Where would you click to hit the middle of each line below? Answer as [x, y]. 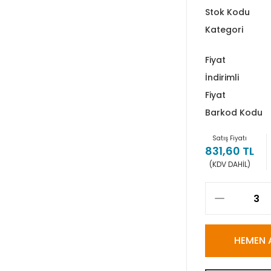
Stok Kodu [227, 12]
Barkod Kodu [234, 113]
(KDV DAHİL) [230, 164]
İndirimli [222, 77]
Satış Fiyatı [230, 138]
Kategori [224, 30]
